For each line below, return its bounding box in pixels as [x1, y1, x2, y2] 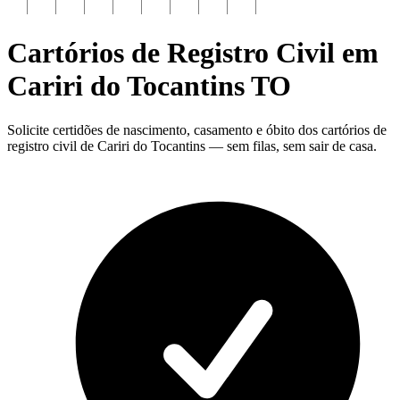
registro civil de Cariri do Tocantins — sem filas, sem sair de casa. [7, 137, 377, 154]
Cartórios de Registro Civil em [7, 37, 379, 70]
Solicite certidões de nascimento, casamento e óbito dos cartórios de [7, 121, 387, 137]
